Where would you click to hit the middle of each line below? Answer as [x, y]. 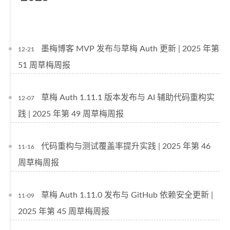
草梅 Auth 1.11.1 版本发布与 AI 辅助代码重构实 [128, 98]
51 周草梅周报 [44, 65]
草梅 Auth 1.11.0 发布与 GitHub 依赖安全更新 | [127, 195]
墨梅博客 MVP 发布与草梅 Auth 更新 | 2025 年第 [130, 49]
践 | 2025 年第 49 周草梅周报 [71, 114]
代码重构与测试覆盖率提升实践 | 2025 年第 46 [126, 146]
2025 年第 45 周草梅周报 [64, 212]
